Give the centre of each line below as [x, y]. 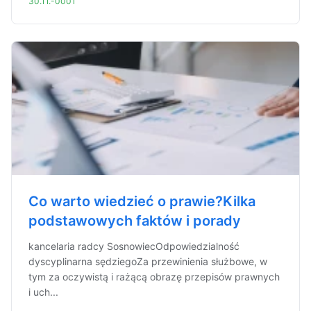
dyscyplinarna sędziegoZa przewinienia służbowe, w [148, 261]
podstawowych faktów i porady [135, 221]
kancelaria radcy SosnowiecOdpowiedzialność [134, 246]
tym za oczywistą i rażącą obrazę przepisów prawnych [154, 277]
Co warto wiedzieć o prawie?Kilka [142, 201]
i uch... [43, 292]
